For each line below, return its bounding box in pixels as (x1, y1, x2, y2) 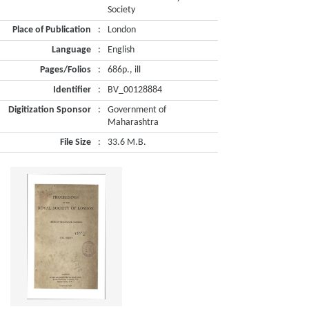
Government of (108, 105, 166, 115)
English (108, 45, 134, 55)
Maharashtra (108, 117, 159, 128)
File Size (60, 137, 91, 148)
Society (108, 5, 135, 15)
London (108, 25, 136, 35)
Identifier (53, 85, 91, 95)
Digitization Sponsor (8, 105, 91, 115)
